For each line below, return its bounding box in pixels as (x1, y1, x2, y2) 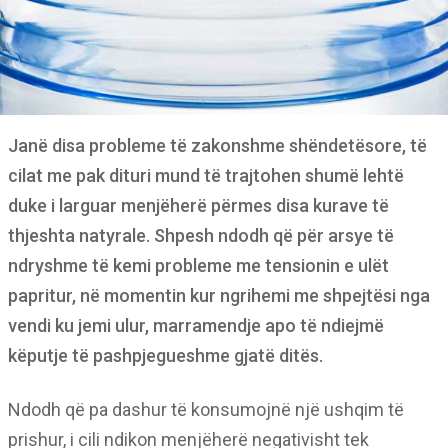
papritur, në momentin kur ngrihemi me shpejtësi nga (8, 284, 430, 306)
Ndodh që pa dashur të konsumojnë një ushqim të (8, 398, 404, 420)
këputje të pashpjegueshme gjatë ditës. (8, 344, 323, 366)
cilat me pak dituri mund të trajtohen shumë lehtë (8, 164, 404, 186)
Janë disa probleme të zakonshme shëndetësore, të (8, 134, 427, 156)
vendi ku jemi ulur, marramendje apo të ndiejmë (8, 314, 384, 336)
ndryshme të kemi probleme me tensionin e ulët (8, 254, 389, 276)
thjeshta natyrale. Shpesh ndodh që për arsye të (8, 224, 394, 246)
